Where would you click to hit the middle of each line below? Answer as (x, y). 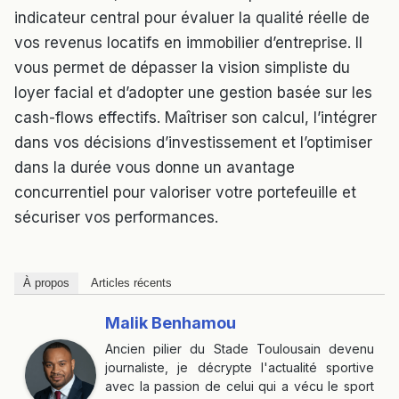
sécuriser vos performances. (116, 218)
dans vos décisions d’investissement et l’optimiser (193, 143)
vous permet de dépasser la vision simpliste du (182, 68)
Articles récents (131, 283)
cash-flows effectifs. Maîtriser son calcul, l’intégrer (195, 118)
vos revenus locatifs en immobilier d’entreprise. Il (188, 43)
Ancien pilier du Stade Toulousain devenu (240, 349)
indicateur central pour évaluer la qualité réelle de (192, 18)
